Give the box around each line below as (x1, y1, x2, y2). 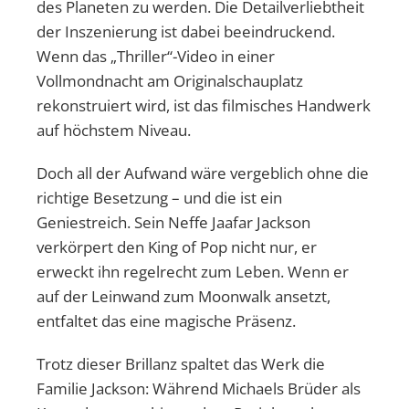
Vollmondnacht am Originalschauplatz (37, 69, 303, 91)
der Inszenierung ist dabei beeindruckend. (37, 20, 335, 42)
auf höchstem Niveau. (37, 119, 191, 141)
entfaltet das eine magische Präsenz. (37, 309, 296, 331)
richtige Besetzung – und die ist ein (37, 186, 282, 208)
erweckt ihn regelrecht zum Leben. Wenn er (37, 260, 349, 282)
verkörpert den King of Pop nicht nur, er (37, 236, 317, 257)
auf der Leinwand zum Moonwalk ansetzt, (37, 285, 330, 307)
